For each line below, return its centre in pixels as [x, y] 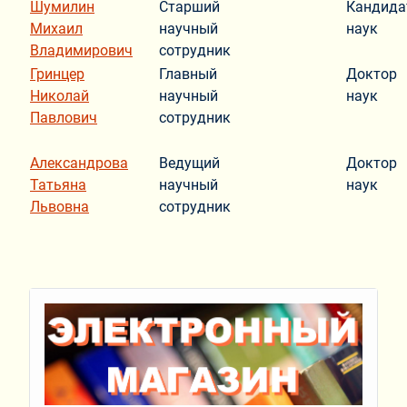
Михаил [56, 28]
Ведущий [189, 163]
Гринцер [57, 74]
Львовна [60, 206]
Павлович [64, 117]
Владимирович [81, 50]
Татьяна [58, 184]
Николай [60, 95]
